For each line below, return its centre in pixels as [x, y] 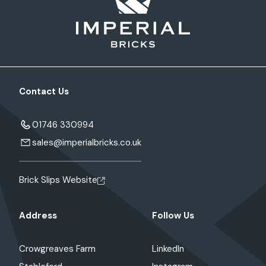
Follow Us [173, 216]
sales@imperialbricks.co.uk [87, 143]
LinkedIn [168, 249]
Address [38, 216]
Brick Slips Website [58, 180]
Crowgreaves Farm [57, 249]
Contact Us [44, 92]
